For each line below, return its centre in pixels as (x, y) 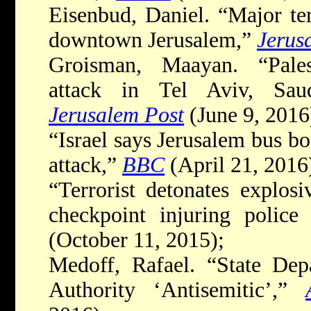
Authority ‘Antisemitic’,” (177, 290)
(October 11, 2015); (136, 240)
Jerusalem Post (116, 115)
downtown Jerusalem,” (153, 40)
